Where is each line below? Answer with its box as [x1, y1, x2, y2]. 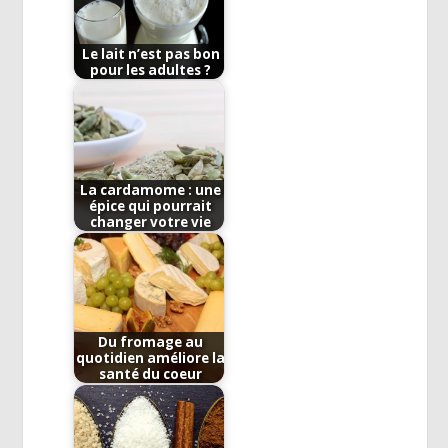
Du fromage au [98, 332, 204, 351]
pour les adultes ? [90, 60, 212, 79]
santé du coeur [99, 364, 203, 383]
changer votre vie [90, 212, 212, 231]
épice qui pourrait [89, 196, 213, 215]
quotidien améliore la [76, 348, 226, 367]
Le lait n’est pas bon [81, 44, 220, 63]
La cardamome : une [80, 180, 222, 199]
